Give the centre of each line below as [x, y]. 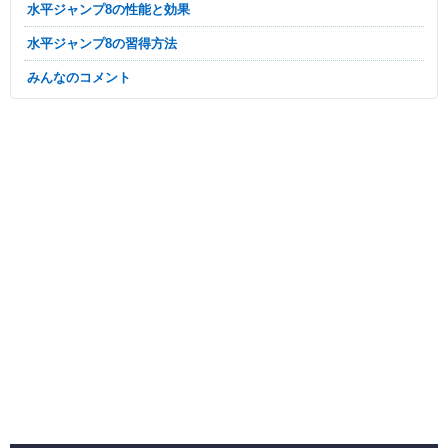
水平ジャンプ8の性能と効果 [115, 10]
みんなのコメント [85, 78]
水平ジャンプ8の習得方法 [108, 44]
